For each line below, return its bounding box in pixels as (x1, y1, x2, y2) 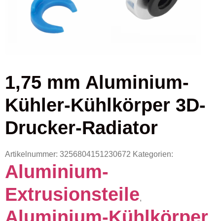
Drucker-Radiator (5, 117, 158, 138)
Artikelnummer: (5, 150, 60, 159)
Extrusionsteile (5, 184, 140, 205)
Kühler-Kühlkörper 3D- (5, 94, 206, 115)
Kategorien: (133, 150, 173, 159)
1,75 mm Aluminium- (5, 72, 189, 93)
